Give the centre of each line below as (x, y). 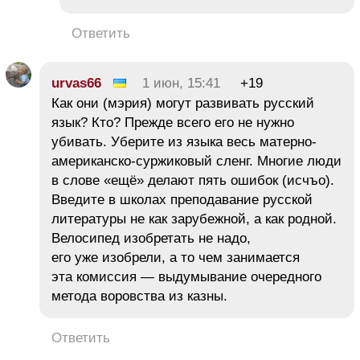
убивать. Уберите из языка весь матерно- (184, 141)
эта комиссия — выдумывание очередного (186, 276)
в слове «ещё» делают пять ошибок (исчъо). (193, 180)
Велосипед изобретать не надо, (151, 238)
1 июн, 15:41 (181, 83)
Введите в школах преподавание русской (182, 199)
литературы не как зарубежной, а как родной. (194, 219)
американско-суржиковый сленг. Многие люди (196, 161)
